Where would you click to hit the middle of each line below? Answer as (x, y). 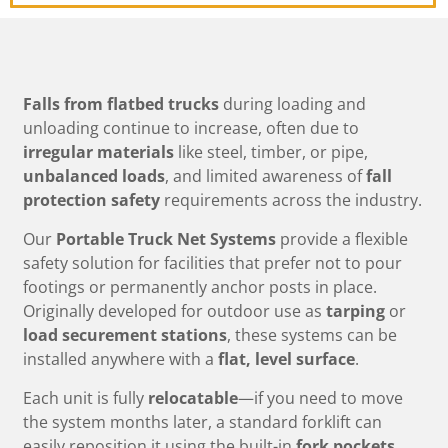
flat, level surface (286, 359)
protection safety (91, 200)
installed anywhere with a (120, 359)
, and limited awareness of (265, 176)
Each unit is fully (85, 398)
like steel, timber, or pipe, (271, 152)
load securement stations (125, 335)
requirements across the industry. (291, 200)
